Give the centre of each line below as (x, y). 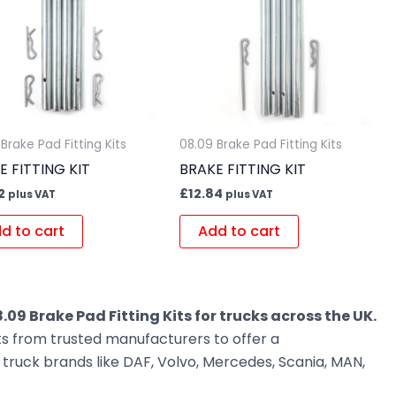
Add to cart (239, 232)
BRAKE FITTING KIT (242, 169)
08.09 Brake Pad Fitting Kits (260, 145)
